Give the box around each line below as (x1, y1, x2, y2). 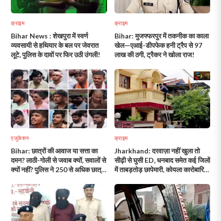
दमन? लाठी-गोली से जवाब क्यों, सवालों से (11, 156, 107, 165)
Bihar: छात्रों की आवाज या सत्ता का (11, 147, 98, 155)
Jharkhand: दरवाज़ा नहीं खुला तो (114, 147, 200, 155)
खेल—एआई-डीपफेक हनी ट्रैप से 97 (114, 41, 202, 50)
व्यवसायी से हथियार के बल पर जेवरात (11, 41, 99, 50)
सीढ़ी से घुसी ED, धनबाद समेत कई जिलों (114, 156, 210, 165)
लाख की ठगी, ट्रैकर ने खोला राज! (114, 50, 194, 59)
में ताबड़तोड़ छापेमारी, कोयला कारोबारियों (114, 165, 209, 174)
